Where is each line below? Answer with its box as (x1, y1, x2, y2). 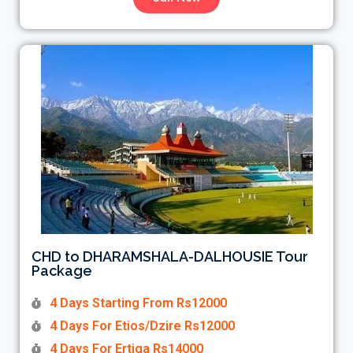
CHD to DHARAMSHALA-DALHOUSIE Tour (32, 248, 308, 266)
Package (32, 262, 92, 280)
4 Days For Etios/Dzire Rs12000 (49, 318, 235, 334)
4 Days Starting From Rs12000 (49, 295, 227, 311)
